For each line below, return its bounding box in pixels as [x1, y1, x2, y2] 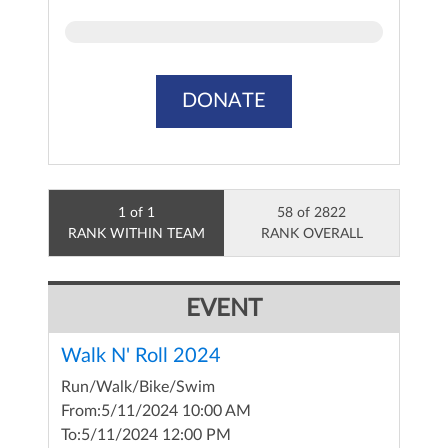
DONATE [182, 91, 266, 112]
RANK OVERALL [260, 226, 363, 242]
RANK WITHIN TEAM [68, 226, 205, 242]
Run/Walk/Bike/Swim [61, 379, 215, 396]
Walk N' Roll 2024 [61, 346, 221, 367]
